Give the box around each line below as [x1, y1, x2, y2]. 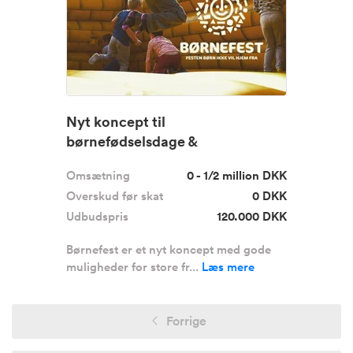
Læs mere [202, 258, 255, 275]
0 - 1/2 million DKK [187, 167, 287, 184]
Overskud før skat [66, 188, 163, 204]
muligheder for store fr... [66, 258, 202, 275]
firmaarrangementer [66, 151, 201, 170]
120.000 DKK [217, 208, 287, 225]
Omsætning [66, 167, 130, 184]
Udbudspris [66, 208, 128, 225]
